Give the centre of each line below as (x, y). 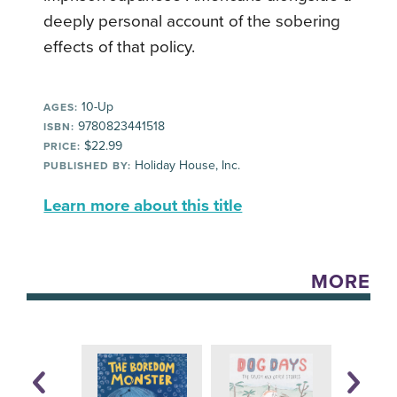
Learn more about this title (143, 206)
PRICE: (62, 147)
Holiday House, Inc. (186, 166)
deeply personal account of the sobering (192, 22)
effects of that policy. (120, 47)
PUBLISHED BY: (88, 166)
